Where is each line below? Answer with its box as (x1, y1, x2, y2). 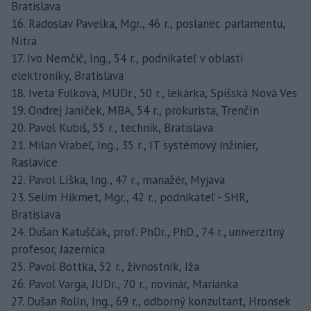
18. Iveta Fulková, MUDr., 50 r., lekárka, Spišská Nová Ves (11, 85, 297, 101)
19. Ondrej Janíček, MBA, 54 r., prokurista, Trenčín (11, 102, 259, 118)
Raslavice (11, 154, 58, 170)
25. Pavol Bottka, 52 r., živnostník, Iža (11, 258, 199, 274)
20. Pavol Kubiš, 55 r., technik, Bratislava (11, 119, 213, 135)
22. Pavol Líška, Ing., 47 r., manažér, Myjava (11, 171, 225, 187)
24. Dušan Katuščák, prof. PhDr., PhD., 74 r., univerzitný (11, 224, 284, 239)
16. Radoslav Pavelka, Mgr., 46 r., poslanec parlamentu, (11, 15, 285, 31)
